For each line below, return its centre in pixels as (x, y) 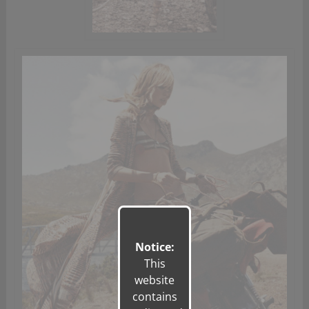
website (154, 280)
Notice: (154, 247)
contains (154, 297)
